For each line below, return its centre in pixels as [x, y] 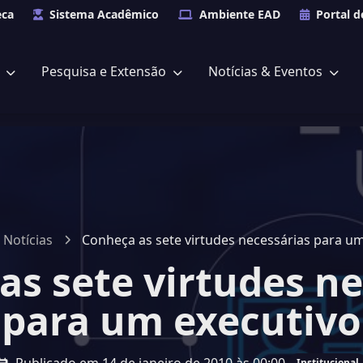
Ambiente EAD [240, 14]
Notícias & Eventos [267, 71]
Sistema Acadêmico [104, 14]
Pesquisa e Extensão [105, 71]
